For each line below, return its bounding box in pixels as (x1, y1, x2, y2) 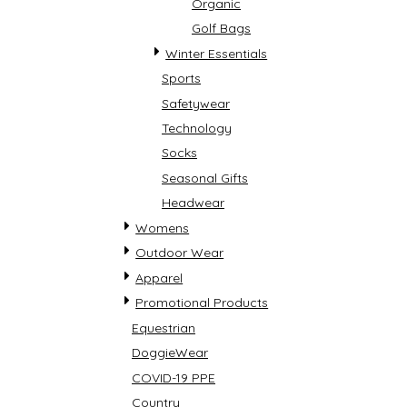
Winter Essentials (165, 45, 268, 62)
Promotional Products (135, 294, 269, 312)
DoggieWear (132, 344, 208, 362)
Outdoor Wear (135, 244, 224, 262)
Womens (135, 219, 190, 236)
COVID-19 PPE (132, 369, 215, 386)
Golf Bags (192, 20, 251, 37)
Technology (162, 119, 232, 136)
